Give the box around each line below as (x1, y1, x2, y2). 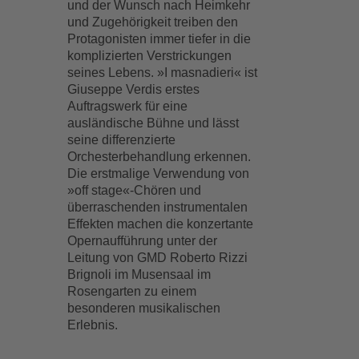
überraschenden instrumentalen (67, 200, 248, 214)
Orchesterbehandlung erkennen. (67, 150, 252, 163)
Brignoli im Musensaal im (67, 268, 212, 281)
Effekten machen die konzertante (67, 217, 254, 231)
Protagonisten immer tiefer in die (67, 32, 252, 46)
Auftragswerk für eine (67, 99, 188, 113)
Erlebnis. (67, 318, 119, 332)
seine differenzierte (67, 133, 176, 147)
